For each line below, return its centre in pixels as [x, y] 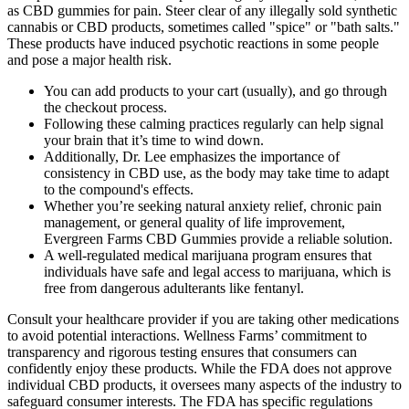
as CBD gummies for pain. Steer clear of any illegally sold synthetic [202, 10]
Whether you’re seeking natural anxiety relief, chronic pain [213, 205]
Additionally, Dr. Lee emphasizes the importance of [192, 156]
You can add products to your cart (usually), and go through [215, 90]
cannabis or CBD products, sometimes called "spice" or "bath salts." [204, 26]
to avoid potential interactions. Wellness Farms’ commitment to [187, 335]
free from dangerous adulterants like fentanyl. [174, 288]
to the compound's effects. [119, 189]
